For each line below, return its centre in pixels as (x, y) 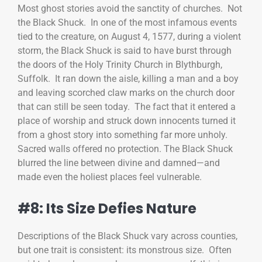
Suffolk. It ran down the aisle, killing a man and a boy (128, 79)
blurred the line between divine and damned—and (119, 163)
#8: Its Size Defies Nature (107, 209)
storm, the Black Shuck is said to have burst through (125, 51)
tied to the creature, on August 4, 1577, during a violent (129, 37)
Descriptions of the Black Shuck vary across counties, (127, 236)
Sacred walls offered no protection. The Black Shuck (125, 149)
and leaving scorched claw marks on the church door (126, 93)
